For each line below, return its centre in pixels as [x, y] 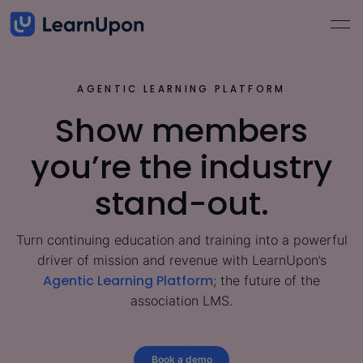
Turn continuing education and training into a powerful [181, 239]
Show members [181, 130]
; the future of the [267, 280]
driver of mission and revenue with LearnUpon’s [181, 260]
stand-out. [181, 203]
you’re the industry [181, 167]
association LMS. [181, 300]
